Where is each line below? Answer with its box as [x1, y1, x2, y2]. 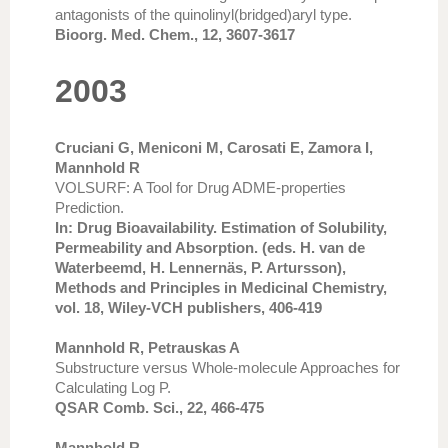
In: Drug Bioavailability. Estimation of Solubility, [55, 219, 387, 236]
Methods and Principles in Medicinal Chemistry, [55, 279, 387, 296]
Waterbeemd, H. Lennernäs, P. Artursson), [55, 259, 346, 276]
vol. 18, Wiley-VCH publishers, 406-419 [55, 299, 322, 316]
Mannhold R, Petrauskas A [55, 339, 240, 356]
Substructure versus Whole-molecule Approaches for [55, 359, 400, 376]
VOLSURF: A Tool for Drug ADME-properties [55, 179, 346, 196]
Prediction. [55, 199, 124, 216]
